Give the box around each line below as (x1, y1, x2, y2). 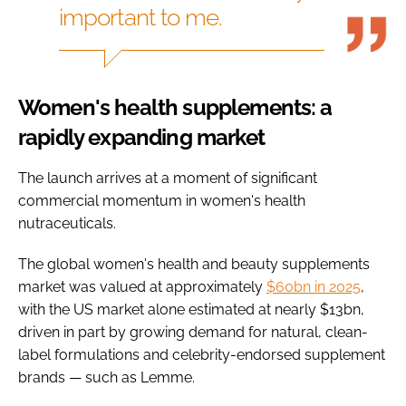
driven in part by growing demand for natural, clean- (18, 324, 368, 342)
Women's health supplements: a (18, 94, 333, 121)
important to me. (59, 4, 223, 32)
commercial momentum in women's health (18, 192, 305, 210)
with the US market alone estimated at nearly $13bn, (18, 301, 364, 319)
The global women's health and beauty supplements (18, 256, 370, 274)
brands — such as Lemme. (18, 369, 195, 387)
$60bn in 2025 (266, 278, 361, 296)
